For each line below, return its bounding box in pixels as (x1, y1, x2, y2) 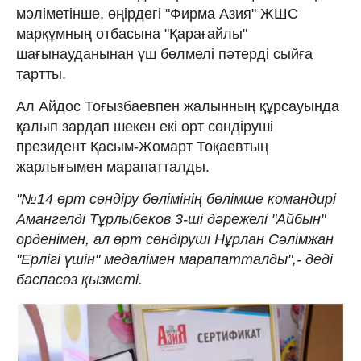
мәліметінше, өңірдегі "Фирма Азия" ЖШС (16, 5, 298, 22)
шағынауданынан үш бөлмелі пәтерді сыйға (16, 45, 313, 62)
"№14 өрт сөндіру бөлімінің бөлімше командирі (16, 190, 336, 207)
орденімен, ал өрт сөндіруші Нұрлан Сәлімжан (16, 230, 334, 247)
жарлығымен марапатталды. (16, 158, 210, 175)
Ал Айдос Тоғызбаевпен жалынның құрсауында (16, 98, 339, 114)
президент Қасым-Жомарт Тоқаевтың (16, 138, 268, 155)
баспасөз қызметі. (16, 271, 143, 288)
